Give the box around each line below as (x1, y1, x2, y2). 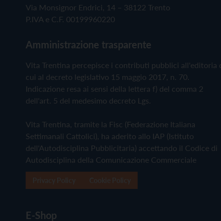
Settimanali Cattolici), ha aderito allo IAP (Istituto (26, 131, 194, 141)
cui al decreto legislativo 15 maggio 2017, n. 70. (26, 72, 189, 82)
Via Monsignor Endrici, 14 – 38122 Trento (26, 2, 170, 12)
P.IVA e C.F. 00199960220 (26, 14, 115, 24)
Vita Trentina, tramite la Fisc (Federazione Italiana (26, 119, 195, 129)
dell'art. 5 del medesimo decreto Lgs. (26, 96, 151, 106)
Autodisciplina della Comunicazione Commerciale (26, 155, 196, 165)
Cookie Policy (89, 176, 131, 185)
